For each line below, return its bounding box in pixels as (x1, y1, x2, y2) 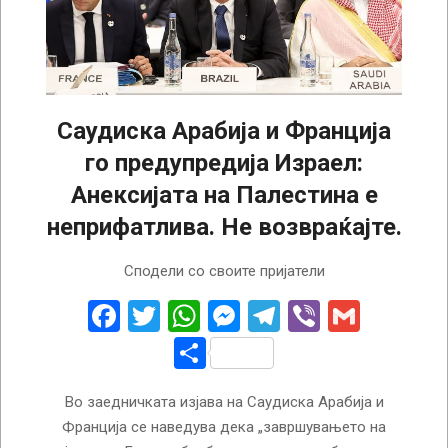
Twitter (160, 296, 258, 335)
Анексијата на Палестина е (70, 180, 378, 209)
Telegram (280, 296, 409, 335)
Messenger (240, 296, 395, 335)
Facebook (120, 296, 253, 335)
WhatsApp (200, 296, 344, 335)
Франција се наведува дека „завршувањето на (62, 417, 386, 436)
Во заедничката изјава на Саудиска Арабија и (64, 392, 384, 411)
